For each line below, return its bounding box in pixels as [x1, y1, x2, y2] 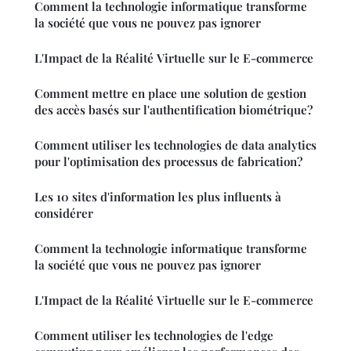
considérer [34, 205, 93, 222]
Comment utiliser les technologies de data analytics [34, 137, 317, 154]
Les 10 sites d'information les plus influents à [34, 189, 281, 205]
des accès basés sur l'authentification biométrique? [34, 102, 313, 118]
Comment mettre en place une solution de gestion [34, 85, 306, 102]
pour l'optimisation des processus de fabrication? [34, 154, 302, 170]
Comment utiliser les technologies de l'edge [34, 327, 273, 344]
